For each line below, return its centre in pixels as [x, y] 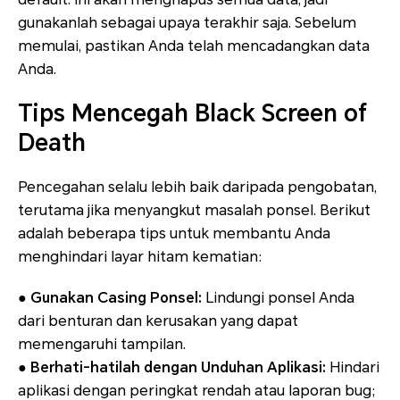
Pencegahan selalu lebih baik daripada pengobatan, [197, 187]
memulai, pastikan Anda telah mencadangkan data [194, 46]
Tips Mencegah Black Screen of [192, 114]
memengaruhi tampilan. [102, 345]
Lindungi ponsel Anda [278, 298]
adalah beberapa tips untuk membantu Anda [174, 234]
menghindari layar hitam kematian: [140, 257]
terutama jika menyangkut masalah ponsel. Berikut [194, 211]
